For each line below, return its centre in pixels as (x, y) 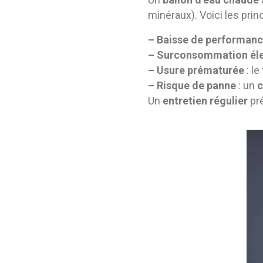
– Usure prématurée (196, 70)
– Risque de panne (192, 85)
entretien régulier (205, 100)
